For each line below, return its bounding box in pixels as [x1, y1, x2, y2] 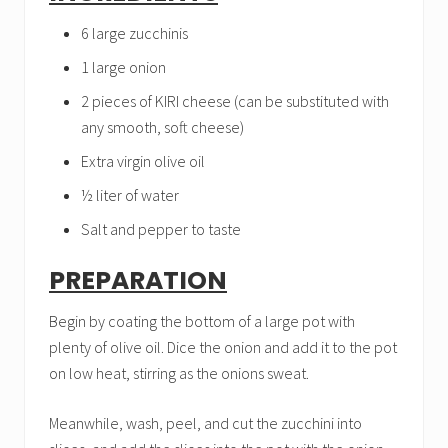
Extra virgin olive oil [81, 151, 205, 171]
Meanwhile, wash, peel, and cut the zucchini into [49, 413, 362, 433]
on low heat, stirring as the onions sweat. [49, 363, 309, 383]
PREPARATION [49, 263, 227, 298]
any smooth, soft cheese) [81, 117, 244, 137]
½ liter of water [81, 185, 179, 205]
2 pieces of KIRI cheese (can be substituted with [81, 91, 389, 111]
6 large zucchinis [81, 23, 188, 43]
